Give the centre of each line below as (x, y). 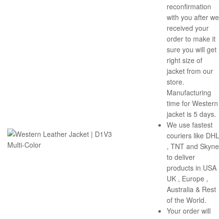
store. (175, 81)
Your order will (189, 210)
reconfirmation (189, 6)
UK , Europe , (187, 178)
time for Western (192, 103)
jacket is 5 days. (191, 114)
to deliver (181, 157)
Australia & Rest (191, 189)
